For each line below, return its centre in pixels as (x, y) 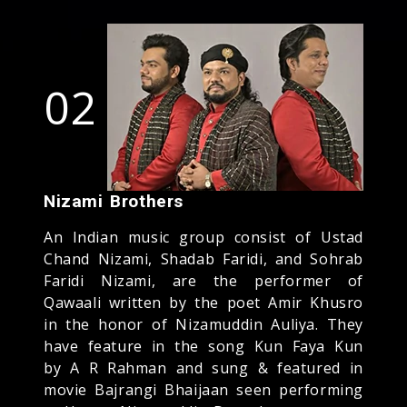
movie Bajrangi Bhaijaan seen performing (203, 389)
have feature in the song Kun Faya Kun (203, 346)
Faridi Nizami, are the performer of (203, 280)
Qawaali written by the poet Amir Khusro (203, 302)
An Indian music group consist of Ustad (203, 237)
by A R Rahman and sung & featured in (203, 367)
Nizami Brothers (114, 201)
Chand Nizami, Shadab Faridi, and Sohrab (203, 258)
